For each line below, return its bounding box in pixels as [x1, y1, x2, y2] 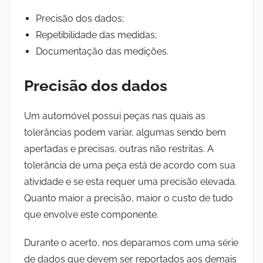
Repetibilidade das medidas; [36, 29, 157, 41]
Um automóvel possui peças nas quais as [24, 110, 205, 122]
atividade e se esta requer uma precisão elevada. [24, 176, 237, 187]
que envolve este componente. [24, 208, 159, 220]
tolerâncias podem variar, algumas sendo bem [24, 126, 226, 138]
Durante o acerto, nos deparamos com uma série [24, 237, 238, 248]
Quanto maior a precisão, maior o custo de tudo [24, 192, 233, 204]
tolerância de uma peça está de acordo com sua [24, 159, 235, 171]
